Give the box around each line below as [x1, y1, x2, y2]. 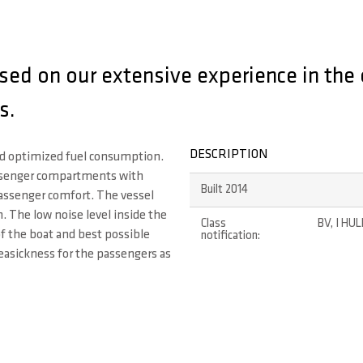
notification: [200, 230, 260, 242]
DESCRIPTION [190, 148, 267, 161]
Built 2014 [200, 184, 248, 196]
